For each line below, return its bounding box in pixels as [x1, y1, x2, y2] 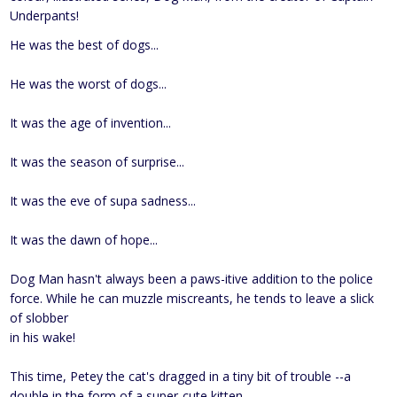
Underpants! [10, 6, 80, 24]
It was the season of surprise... [10, 152, 185, 170]
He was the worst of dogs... [10, 74, 167, 92]
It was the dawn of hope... [10, 230, 159, 248]
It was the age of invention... [10, 113, 172, 131]
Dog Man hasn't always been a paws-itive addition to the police [10, 269, 374, 287]
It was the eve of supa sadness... [10, 191, 197, 209]
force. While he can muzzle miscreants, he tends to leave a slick [10, 289, 375, 307]
